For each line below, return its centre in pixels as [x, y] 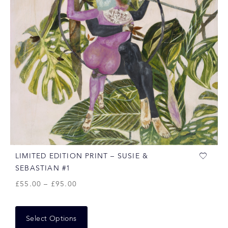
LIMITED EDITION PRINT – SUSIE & [82, 156]
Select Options [51, 219]
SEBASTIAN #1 [43, 168]
